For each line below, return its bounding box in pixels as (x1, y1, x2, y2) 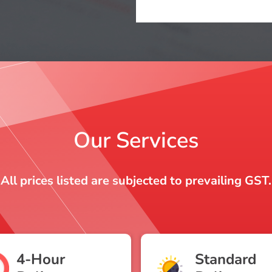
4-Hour (16, 250, 66, 270)
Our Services (73, 126, 199, 156)
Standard (195, 250, 256, 270)
